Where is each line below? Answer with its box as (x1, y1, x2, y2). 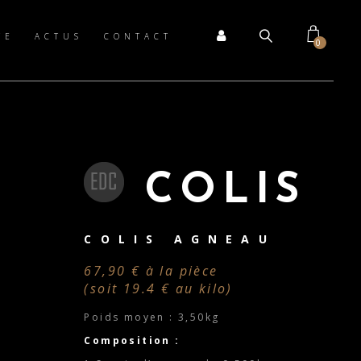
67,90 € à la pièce (84, 262, 218, 280)
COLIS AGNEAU (84, 231, 276, 247)
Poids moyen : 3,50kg (84, 310, 220, 324)
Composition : (84, 334, 185, 347)
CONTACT (103, 31, 172, 42)
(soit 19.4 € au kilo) (84, 280, 233, 297)
